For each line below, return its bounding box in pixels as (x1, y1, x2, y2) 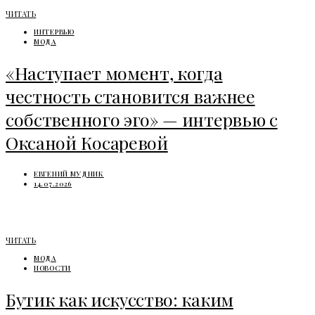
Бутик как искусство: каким (6, 287, 233, 311)
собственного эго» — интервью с (6, 108, 278, 131)
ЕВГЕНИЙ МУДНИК (34, 168, 104, 179)
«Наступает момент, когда (6, 61, 223, 85)
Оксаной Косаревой (6, 131, 168, 155)
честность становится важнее (6, 84, 255, 108)
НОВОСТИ (34, 262, 71, 273)
